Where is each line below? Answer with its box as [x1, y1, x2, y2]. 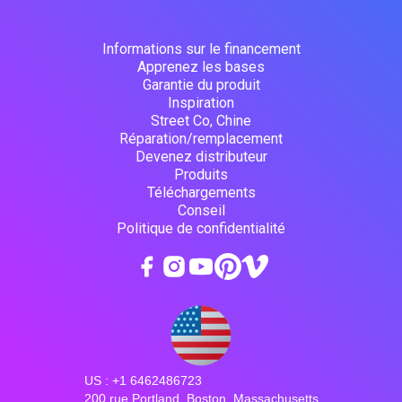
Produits [174, 166, 228, 184]
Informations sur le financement [101, 40, 301, 58]
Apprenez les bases [137, 58, 265, 76]
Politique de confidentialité [117, 220, 285, 238]
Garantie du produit [142, 76, 260, 94]
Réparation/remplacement [119, 130, 283, 148]
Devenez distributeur [135, 148, 267, 166]
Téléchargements [146, 184, 256, 202]
